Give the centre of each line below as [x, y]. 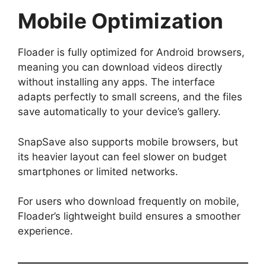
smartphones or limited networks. [98, 171]
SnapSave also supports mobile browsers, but [128, 142]
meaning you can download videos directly [120, 67]
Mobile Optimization [121, 21]
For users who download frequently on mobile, [129, 202]
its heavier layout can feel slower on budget [122, 156]
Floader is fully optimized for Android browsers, [131, 53]
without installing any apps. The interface [116, 82]
